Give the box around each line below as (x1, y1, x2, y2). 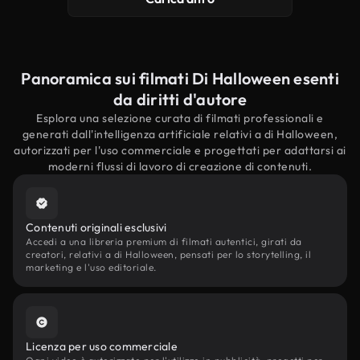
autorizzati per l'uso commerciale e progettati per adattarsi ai (14, 143, 346, 157)
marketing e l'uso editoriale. (26, 261, 157, 273)
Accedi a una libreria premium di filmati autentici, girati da (26, 235, 302, 247)
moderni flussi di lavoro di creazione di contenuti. (47, 159, 313, 174)
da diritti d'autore (113, 89, 247, 109)
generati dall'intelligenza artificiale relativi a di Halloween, (22, 127, 338, 141)
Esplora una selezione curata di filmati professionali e (36, 111, 324, 125)
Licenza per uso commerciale (26, 339, 178, 354)
